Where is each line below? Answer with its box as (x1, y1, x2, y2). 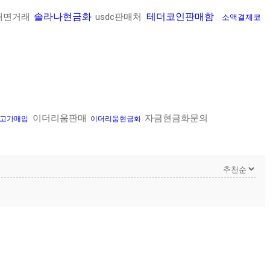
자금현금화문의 (142, 113, 208, 124)
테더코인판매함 (146, 11, 214, 23)
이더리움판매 (30, 113, 89, 124)
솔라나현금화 (34, 11, 94, 23)
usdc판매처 (95, 11, 144, 23)
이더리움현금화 (90, 115, 141, 124)
